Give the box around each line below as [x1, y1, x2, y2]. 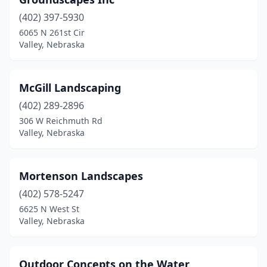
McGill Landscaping [19, 80, 121, 95]
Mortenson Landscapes [19, 169, 143, 183]
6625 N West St [19, 203, 79, 215]
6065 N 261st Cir [19, 27, 85, 38]
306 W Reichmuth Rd [19, 115, 103, 126]
